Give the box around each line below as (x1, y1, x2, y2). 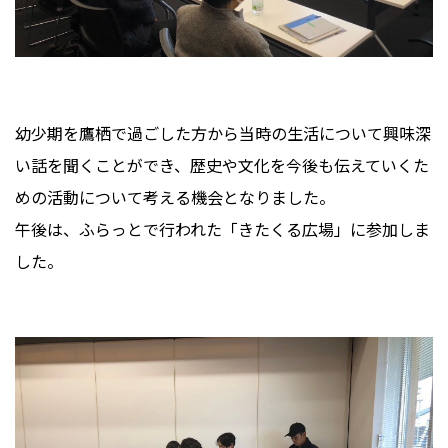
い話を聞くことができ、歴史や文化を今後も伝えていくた (15, 153, 429, 178)
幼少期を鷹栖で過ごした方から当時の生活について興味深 (15, 121, 431, 146)
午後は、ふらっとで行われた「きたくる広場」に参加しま (15, 217, 430, 242)
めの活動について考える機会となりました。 (15, 185, 335, 210)
